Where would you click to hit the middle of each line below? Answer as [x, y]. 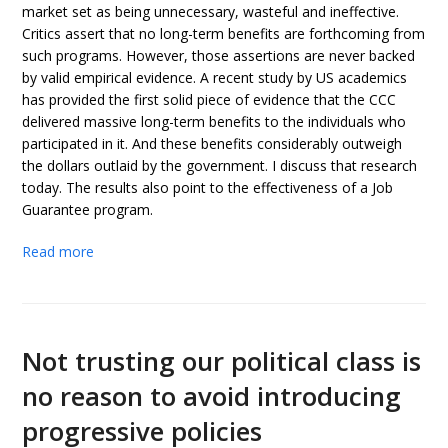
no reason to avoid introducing [212, 396]
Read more [58, 251]
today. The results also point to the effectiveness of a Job [208, 187]
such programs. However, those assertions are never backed [219, 55]
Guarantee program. [88, 209]
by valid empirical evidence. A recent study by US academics [215, 77]
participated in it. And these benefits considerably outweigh [212, 143]
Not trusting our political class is [222, 361]
